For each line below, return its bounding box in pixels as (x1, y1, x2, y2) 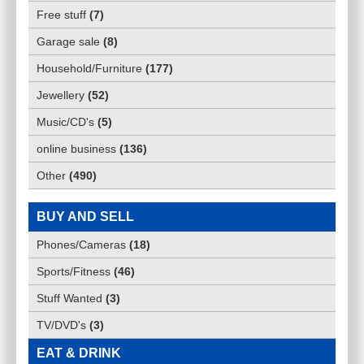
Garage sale (37, 35, 100, 49)
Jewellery (37, 89, 84, 102)
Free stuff (37, 8, 86, 22)
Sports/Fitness (37, 265, 110, 279)
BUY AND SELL (37, 210, 134, 224)
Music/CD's (37, 115, 94, 129)
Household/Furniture (37, 62, 142, 76)
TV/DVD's (37, 318, 86, 332)
